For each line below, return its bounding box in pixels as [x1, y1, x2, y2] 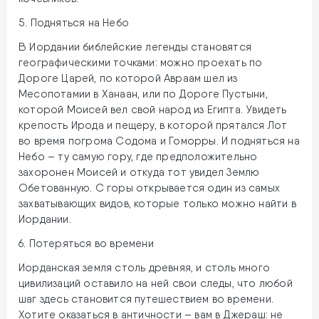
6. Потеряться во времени [19, 237, 154, 251]
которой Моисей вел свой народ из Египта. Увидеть [19, 103, 287, 117]
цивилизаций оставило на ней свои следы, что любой [19, 277, 293, 291]
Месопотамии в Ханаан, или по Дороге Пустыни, [19, 88, 268, 101]
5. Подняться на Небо [19, 16, 129, 30]
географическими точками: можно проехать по [19, 56, 263, 70]
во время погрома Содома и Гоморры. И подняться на [19, 135, 300, 148]
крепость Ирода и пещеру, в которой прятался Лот [19, 119, 288, 132]
